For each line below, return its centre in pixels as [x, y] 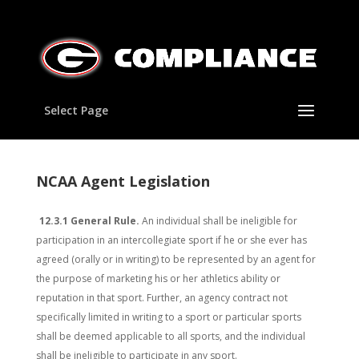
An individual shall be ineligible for [218, 221]
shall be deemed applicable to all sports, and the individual [170, 336]
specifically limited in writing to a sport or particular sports [168, 317]
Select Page [76, 111]
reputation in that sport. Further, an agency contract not [161, 298]
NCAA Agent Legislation [123, 181]
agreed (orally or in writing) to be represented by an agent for [175, 259]
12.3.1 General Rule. [89, 221]
